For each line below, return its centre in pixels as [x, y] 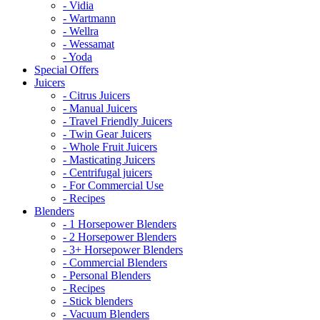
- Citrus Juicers [96, 95]
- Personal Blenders [107, 275]
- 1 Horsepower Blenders [120, 224]
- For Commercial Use [113, 185]
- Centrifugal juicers [107, 172]
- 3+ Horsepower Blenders [123, 250]
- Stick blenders [98, 301]
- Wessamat [89, 44]
